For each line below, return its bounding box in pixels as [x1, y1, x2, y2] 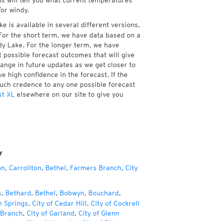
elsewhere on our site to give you [14, 90, 123, 98]
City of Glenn [78, 209, 119, 217]
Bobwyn [59, 189, 84, 197]
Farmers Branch [70, 164, 121, 172]
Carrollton [8, 164, 41, 172]
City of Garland [26, 209, 74, 217]
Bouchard [88, 189, 119, 197]
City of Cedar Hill [32, 199, 87, 207]
